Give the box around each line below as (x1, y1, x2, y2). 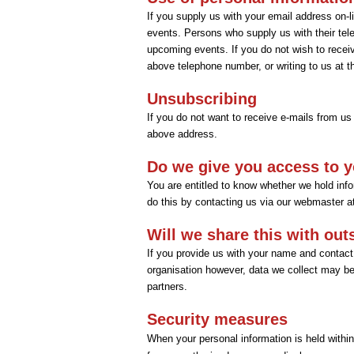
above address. (147, 128, 217, 140)
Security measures (147, 311, 288, 328)
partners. (147, 281, 187, 292)
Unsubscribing (147, 90, 257, 107)
